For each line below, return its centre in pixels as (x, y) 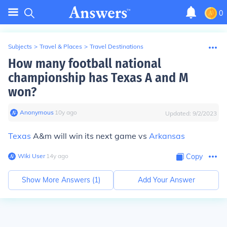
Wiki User (31, 156)
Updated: (179, 113)
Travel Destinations (117, 46)
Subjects (20, 46)
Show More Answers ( (58, 180)
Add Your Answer (166, 180)
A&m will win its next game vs (90, 136)
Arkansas (167, 136)
